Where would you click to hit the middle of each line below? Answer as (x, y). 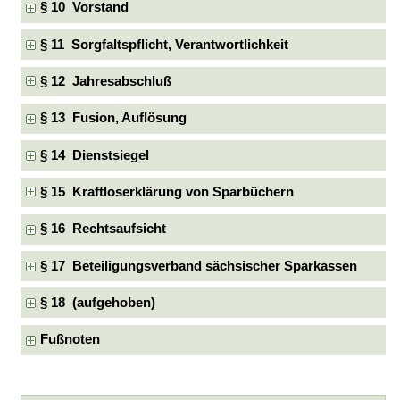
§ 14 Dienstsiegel (95, 155)
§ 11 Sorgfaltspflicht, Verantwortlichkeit (165, 44)
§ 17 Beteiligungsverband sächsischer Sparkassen (199, 266)
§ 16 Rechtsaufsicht (104, 229)
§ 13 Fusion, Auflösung (114, 118)
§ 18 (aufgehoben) (98, 302)
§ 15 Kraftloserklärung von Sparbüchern (167, 192)
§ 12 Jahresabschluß (106, 82)
